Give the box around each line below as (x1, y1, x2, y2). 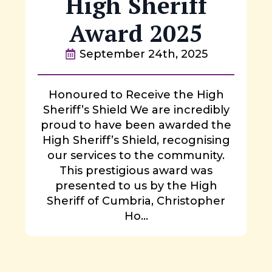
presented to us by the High (55, 178, 217, 192)
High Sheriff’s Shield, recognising (42, 133, 230, 147)
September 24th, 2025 (79, 47, 208, 61)
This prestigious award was (59, 163, 212, 177)
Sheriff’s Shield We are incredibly (42, 103, 229, 117)
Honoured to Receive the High (48, 87, 224, 101)
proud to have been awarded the (41, 118, 231, 132)
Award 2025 (69, 16, 203, 49)
